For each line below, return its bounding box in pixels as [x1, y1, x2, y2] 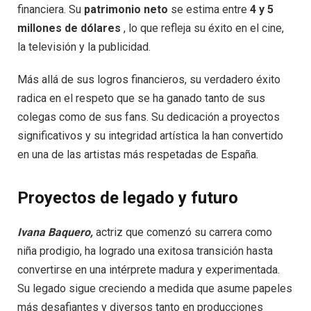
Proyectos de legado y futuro [17, 188, 238, 208]
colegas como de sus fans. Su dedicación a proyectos [17, 110, 280, 124]
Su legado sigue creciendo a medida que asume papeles [17, 282, 292, 296]
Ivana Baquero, [17, 226, 93, 239]
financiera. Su [17, 2, 84, 16]
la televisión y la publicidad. [17, 40, 151, 53]
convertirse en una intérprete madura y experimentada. [17, 263, 280, 277]
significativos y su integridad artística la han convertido [17, 129, 283, 143]
